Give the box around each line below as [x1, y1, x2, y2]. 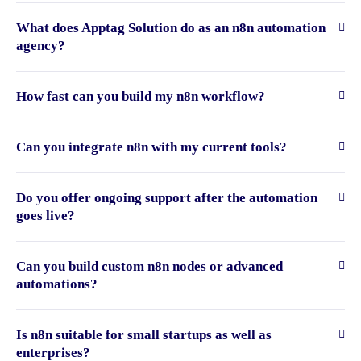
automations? [16, 276, 98, 293]
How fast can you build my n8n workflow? [16, 89, 265, 105]
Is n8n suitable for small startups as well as [16, 327, 272, 343]
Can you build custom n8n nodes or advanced [16, 259, 283, 275]
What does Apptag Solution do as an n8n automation [16, 20, 326, 36]
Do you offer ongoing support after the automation [16, 190, 317, 206]
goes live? [16, 208, 75, 224]
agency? [16, 38, 65, 54]
